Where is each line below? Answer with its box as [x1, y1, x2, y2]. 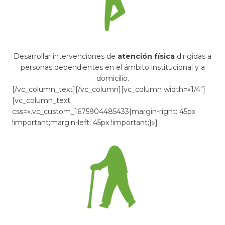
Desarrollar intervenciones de [14, 52, 118, 61]
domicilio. [96, 74, 129, 83]
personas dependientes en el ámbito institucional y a [20, 63, 205, 72]
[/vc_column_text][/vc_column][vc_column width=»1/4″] [12, 85, 205, 94]
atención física [118, 52, 175, 61]
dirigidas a [175, 52, 211, 61]
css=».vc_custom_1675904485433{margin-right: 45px [12, 107, 195, 117]
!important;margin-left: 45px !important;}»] [12, 118, 158, 128]
